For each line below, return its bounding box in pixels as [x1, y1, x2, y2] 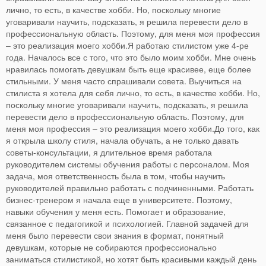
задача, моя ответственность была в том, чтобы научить [6, 169, 225, 182]
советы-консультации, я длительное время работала [6, 145, 212, 158]
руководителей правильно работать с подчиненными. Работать [6, 181, 254, 194]
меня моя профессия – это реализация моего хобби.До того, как [6, 122, 259, 134]
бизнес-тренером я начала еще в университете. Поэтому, [6, 193, 232, 205]
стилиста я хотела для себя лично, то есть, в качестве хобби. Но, [6, 86, 260, 99]
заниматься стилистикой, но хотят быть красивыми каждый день [6, 252, 256, 265]
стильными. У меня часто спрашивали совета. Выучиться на [6, 74, 242, 87]
